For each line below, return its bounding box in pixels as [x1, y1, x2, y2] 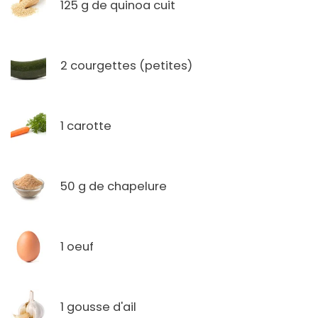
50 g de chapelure [60, 177, 167, 194]
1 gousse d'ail [60, 298, 136, 315]
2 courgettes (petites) [60, 57, 192, 74]
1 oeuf [60, 238, 94, 255]
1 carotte [60, 117, 111, 134]
